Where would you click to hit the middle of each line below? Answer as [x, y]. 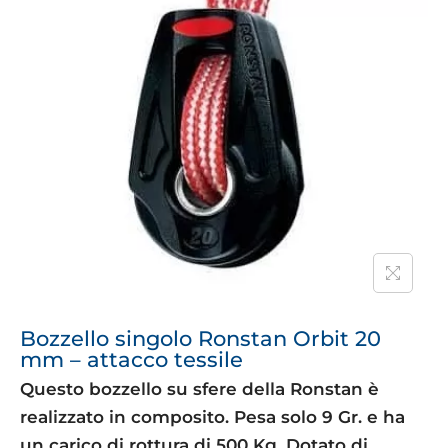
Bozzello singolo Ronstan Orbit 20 [200, 339]
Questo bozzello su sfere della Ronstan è [199, 389]
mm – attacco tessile [131, 360]
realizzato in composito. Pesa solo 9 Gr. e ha [212, 417]
